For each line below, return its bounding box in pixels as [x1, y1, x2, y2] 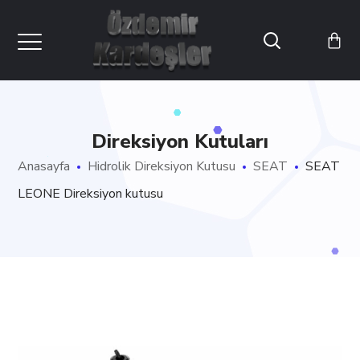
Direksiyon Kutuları [92, 129, 268, 154]
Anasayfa [18, 157, 71, 175]
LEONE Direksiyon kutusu [18, 185, 164, 202]
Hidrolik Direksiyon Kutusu [88, 157, 236, 175]
